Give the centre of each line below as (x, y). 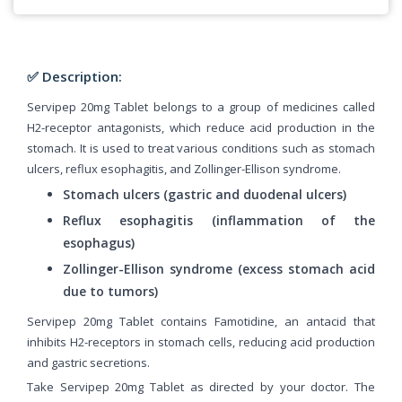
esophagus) (99, 242)
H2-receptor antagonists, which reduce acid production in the (201, 127)
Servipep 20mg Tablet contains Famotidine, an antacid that (201, 321)
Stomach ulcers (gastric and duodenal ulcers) (205, 194)
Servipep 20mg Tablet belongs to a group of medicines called (201, 106)
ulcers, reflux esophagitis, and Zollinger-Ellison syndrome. (184, 168)
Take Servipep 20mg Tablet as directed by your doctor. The (201, 386)
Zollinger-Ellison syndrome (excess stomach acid (219, 268)
